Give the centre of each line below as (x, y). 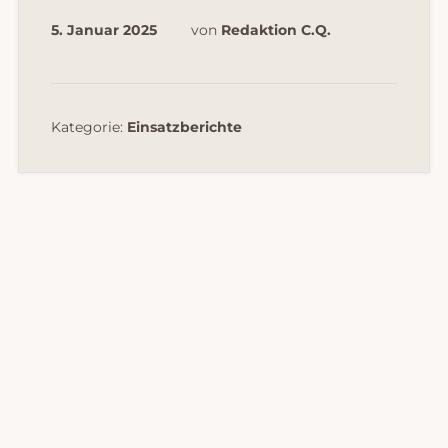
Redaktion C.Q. (275, 29)
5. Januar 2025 (103, 29)
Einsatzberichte (184, 126)
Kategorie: (88, 126)
